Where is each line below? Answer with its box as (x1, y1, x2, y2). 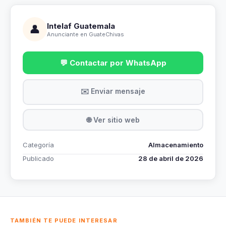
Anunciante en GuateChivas (47, 30, 124, 38)
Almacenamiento (148, 141, 203, 149)
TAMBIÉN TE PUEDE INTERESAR (10, 217, 118, 224)
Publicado (23, 154, 54, 162)
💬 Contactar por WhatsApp (60, 58, 166, 68)
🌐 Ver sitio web (86, 115, 140, 124)
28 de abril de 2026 (138, 154, 203, 162)
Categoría (23, 141, 54, 149)
